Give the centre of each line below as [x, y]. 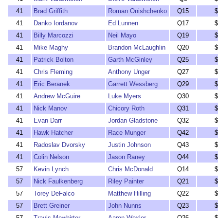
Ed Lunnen [123, 23]
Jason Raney [127, 157]
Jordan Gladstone [133, 120]
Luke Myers [125, 96]
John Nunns [125, 206]
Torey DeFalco [54, 193]
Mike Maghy [51, 47]
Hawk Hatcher [53, 133]
